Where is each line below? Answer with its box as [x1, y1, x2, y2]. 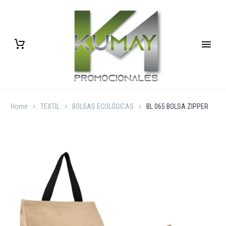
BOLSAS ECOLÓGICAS [72, 102, 134, 110]
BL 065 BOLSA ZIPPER [146, 102, 208, 110]
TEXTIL [40, 102, 60, 110]
